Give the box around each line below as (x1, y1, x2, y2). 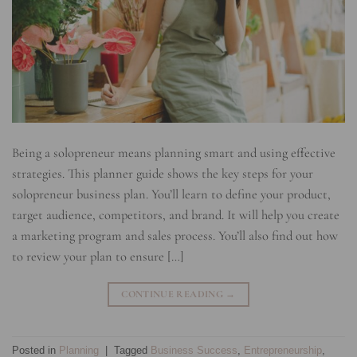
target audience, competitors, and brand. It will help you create (12, 207, 339, 224)
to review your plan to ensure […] (12, 249, 184, 265)
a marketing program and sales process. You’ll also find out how (12, 228, 338, 245)
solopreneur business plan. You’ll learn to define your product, (12, 186, 331, 203)
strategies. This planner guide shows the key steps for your (12, 166, 313, 182)
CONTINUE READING (121, 288, 226, 300)
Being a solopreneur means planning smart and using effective (12, 145, 335, 162)
